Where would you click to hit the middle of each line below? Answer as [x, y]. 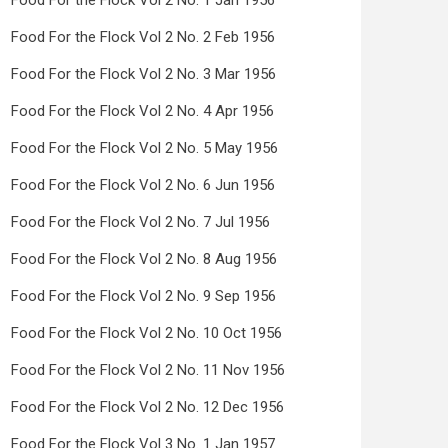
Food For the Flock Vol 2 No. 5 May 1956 [144, 148]
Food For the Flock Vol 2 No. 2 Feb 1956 [143, 37]
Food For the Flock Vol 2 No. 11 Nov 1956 [148, 370]
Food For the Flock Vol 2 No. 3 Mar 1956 [143, 74]
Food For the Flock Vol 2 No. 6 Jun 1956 [143, 185]
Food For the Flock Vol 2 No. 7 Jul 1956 [140, 222]
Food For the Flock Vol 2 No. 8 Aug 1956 [144, 259]
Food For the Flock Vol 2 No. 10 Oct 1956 [146, 333]
